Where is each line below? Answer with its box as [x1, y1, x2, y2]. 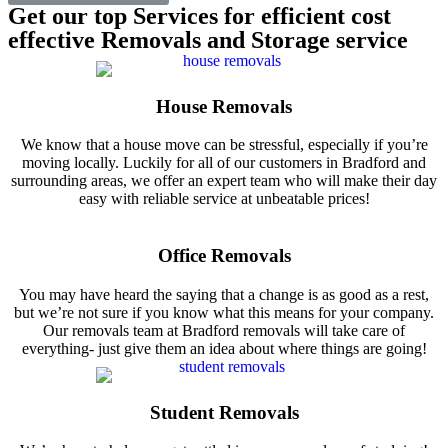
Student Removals [149, 401, 299, 423]
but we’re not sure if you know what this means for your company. [14, 303, 434, 321]
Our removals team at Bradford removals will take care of [43, 321, 405, 339]
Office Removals [157, 245, 291, 267]
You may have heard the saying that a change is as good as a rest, [19, 285, 429, 303]
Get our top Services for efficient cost [8, 3, 391, 29]
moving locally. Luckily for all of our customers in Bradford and [22, 154, 426, 172]
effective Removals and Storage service [8, 27, 408, 53]
